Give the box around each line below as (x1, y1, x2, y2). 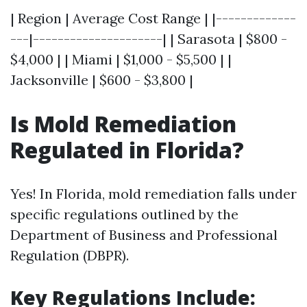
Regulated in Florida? (10, 135, 244, 164)
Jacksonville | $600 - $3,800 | (10, 71, 193, 88)
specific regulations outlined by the (10, 206, 238, 223)
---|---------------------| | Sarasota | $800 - (10, 30, 287, 47)
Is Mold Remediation (10, 109, 236, 138)
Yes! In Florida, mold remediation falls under (10, 185, 297, 202)
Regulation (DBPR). (10, 247, 129, 264)
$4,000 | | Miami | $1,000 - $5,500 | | (10, 51, 232, 68)
